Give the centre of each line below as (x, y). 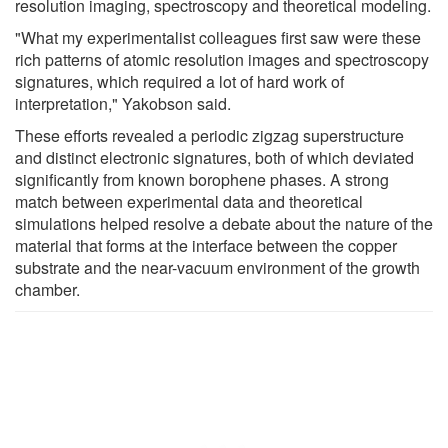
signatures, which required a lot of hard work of (179, 81)
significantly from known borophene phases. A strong (202, 179)
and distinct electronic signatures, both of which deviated (214, 157)
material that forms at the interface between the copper (206, 245)
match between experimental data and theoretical (189, 201)
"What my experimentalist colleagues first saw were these (218, 37)
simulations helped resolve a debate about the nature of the (224, 223)
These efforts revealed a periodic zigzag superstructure (209, 135)
